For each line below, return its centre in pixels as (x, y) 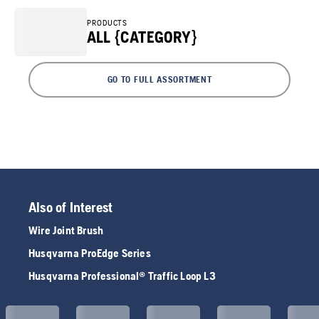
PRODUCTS (108, 23)
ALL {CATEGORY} (142, 37)
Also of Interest (71, 206)
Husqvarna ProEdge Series (90, 253)
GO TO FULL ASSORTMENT (159, 79)
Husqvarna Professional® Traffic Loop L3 (122, 276)
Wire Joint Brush (66, 230)
